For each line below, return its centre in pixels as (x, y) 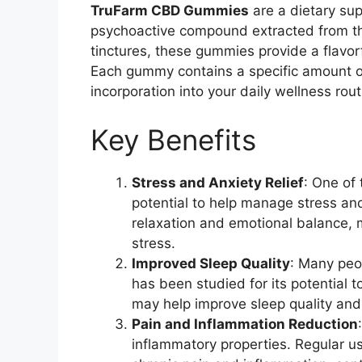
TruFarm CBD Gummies (170, 11)
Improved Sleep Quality (211, 263)
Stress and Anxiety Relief (218, 182)
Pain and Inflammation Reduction (245, 324)
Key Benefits (173, 139)
